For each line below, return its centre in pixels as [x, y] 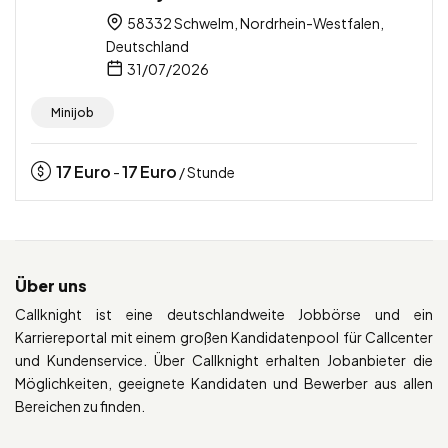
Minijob [72, 113]
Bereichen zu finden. [80, 406]
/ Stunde [206, 172]
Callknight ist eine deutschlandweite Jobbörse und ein [224, 314]
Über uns [51, 286]
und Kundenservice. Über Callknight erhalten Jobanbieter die [224, 360]
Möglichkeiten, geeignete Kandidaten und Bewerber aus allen [224, 383]
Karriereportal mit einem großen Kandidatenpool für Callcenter [224, 337]
